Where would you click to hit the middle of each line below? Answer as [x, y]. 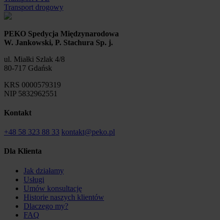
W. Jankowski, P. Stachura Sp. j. [58, 42]
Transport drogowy [34, 7]
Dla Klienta [23, 151]
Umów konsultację [53, 188]
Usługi [34, 179]
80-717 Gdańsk [28, 68]
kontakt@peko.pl [88, 132]
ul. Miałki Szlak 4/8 [34, 59]
